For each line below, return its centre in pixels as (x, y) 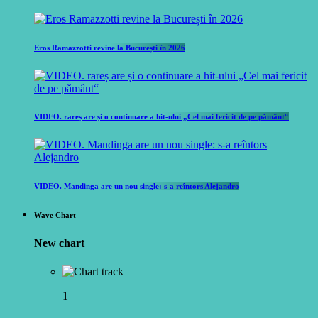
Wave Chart (55, 215)
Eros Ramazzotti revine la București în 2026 (110, 47)
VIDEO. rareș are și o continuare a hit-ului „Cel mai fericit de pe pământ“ (161, 117)
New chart (59, 243)
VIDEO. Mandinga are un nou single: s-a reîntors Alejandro (137, 186)
